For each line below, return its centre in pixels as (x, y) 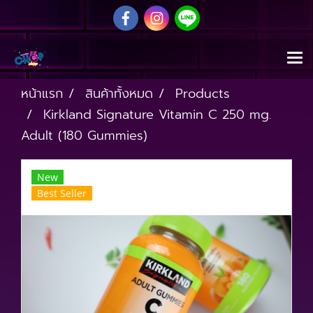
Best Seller (62, 193)
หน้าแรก (42, 94)
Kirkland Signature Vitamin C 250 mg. (157, 115)
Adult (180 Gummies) (84, 136)
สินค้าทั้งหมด (119, 94)
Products (203, 94)
